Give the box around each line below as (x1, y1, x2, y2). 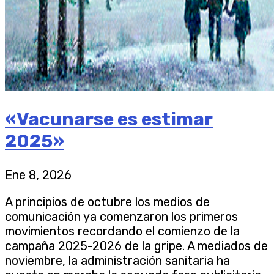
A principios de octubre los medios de (5, 194, 210, 210)
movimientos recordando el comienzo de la (5, 224, 240, 239)
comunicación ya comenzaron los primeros (5, 209, 238, 224)
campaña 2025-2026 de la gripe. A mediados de (5, 239, 268, 254)
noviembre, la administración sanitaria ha (5, 253, 230, 268)
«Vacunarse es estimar (5, 108, 213, 131)
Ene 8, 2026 (5, 168, 72, 183)
